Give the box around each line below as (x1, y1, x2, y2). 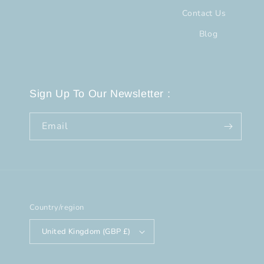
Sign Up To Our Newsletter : (29, 88, 171, 100)
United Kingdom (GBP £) (42, 226, 131, 237)
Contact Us (181, 8, 226, 19)
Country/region (29, 202, 84, 213)
